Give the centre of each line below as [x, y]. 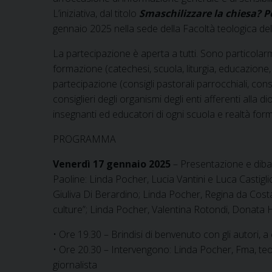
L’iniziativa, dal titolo [96, 13]
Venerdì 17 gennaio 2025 [112, 164]
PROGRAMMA [84, 139]
